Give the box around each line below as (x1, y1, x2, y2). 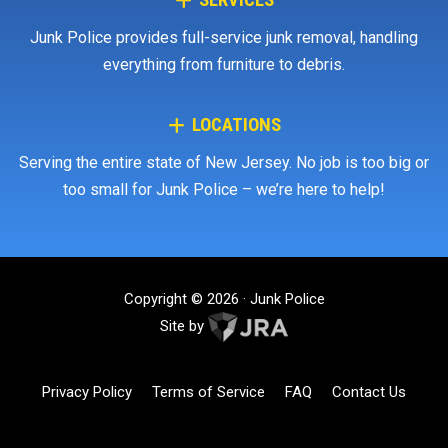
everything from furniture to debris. (103, 55, 346, 75)
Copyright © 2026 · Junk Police (123, 290, 325, 309)
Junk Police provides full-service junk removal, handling (30, 28, 419, 48)
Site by (160, 317, 209, 336)
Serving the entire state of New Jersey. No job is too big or (19, 153, 430, 173)
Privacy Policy (42, 382, 133, 401)
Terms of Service (152, 382, 266, 401)
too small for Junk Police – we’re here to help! (63, 180, 386, 200)
